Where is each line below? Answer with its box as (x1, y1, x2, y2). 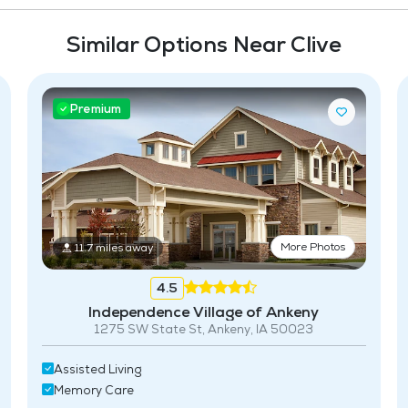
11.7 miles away (75, 240, 155, 255)
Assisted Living (54, 361, 143, 377)
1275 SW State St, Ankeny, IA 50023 (94, 321, 314, 337)
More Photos (280, 239, 345, 254)
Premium (69, 101, 121, 117)
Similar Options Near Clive (66, 30, 342, 58)
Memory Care (54, 382, 135, 398)
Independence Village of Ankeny (88, 301, 320, 321)
